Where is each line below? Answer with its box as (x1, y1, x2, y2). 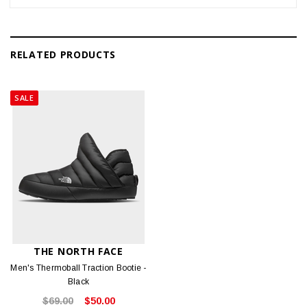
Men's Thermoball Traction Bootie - (10, 262, 147, 273)
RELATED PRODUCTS (10, 47, 116, 61)
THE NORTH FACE (34, 244, 123, 258)
